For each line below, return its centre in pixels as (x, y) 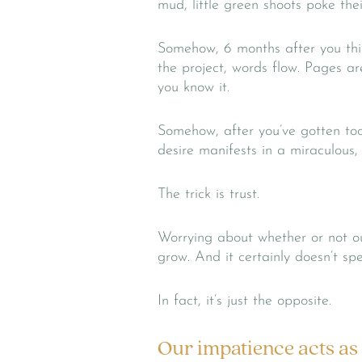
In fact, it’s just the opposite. (244, 301)
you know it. (194, 88)
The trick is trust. (208, 194)
